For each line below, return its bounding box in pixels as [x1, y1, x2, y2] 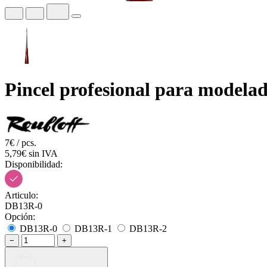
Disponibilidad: [5, 159, 63, 169]
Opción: [5, 211, 35, 222]
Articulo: [5, 190, 38, 200]
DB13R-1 [74, 223, 112, 234]
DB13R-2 [129, 223, 167, 234]
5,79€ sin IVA [5, 148, 58, 159]
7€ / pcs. [5, 137, 36, 148]
